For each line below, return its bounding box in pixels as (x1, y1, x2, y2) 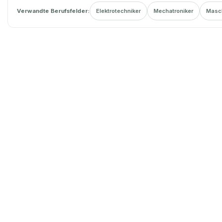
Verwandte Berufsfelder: (17, 7, 90, 14)
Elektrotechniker (96, 7, 141, 14)
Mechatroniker (154, 7, 194, 14)
